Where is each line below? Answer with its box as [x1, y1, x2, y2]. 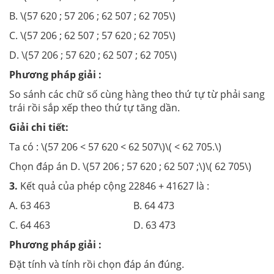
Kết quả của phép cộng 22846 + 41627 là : [18, 179, 209, 193]
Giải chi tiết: [9, 120, 68, 134]
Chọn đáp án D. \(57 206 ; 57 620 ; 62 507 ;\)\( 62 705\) [9, 159, 251, 173]
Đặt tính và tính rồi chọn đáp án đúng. [9, 257, 184, 271]
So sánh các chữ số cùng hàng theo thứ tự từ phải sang [9, 87, 265, 101]
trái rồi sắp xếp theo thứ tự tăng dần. [9, 100, 180, 114]
